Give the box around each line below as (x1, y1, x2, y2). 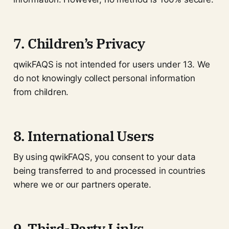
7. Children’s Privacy (13, 34, 145, 52)
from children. (13, 86, 69, 97)
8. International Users (13, 126, 154, 145)
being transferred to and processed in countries (13, 165, 205, 176)
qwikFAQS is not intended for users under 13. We (13, 59, 210, 70)
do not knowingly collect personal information (13, 73, 196, 83)
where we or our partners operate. (13, 179, 152, 190)
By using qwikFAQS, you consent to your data (13, 151, 196, 162)
